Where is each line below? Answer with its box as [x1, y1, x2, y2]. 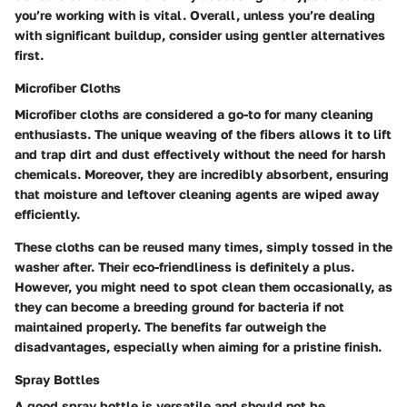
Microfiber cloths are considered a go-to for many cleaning [15, 106, 373, 123]
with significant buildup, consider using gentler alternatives [15, 27, 385, 44]
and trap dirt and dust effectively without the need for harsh [15, 146, 385, 163]
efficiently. [15, 206, 80, 223]
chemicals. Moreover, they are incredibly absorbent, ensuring [15, 166, 389, 183]
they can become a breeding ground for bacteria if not [15, 299, 344, 315]
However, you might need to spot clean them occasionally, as [15, 279, 392, 295]
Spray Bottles [15, 372, 100, 388]
